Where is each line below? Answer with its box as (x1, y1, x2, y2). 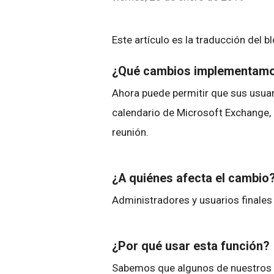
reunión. (112, 126, 149, 138)
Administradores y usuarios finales (112, 194, 272, 206)
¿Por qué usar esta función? (112, 239, 270, 253)
